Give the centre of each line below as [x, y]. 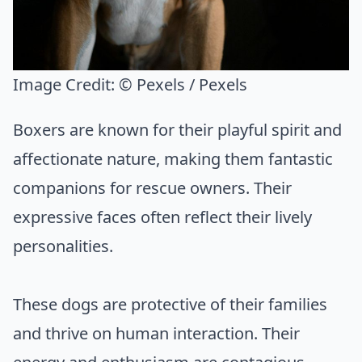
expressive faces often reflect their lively [162, 217]
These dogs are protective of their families [170, 305]
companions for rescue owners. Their [152, 188]
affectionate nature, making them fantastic [173, 159]
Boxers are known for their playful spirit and [177, 130]
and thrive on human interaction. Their [156, 334]
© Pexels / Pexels [183, 85]
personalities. [63, 246]
